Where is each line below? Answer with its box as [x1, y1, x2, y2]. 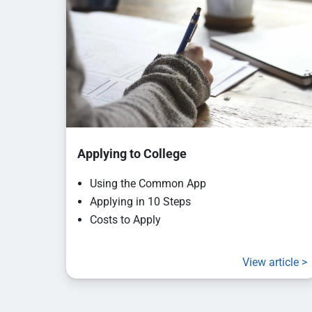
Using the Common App [89, 177, 206, 191]
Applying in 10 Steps [89, 195, 191, 209]
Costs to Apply [89, 213, 161, 227]
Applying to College [65, 146, 187, 162]
